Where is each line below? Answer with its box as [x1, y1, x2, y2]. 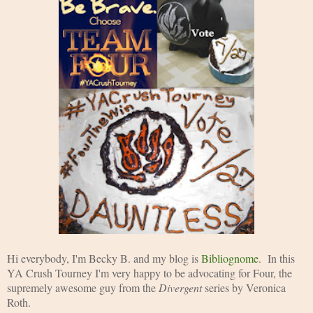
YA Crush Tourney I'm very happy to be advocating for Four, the [7, 265, 292, 280]
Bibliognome [201, 250, 259, 265]
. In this [259, 250, 295, 265]
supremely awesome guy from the [7, 279, 159, 295]
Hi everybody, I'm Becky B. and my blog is [7, 250, 201, 265]
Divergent [159, 279, 205, 295]
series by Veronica [205, 279, 286, 295]
